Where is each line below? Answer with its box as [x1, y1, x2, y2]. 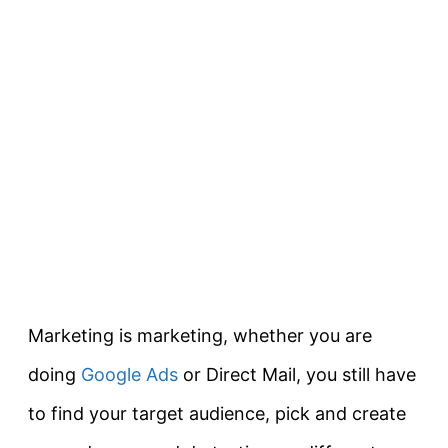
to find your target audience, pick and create [28, 403, 406, 425]
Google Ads [81, 364, 178, 386]
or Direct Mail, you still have [178, 364, 416, 386]
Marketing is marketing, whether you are [28, 325, 372, 347]
